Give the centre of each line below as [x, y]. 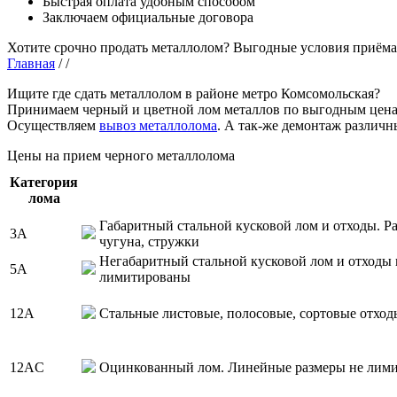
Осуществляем [53, 125]
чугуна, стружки [149, 241]
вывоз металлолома [158, 125]
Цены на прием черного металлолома [121, 155]
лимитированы [145, 276]
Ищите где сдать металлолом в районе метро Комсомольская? [194, 93]
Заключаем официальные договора [148, 17]
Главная [31, 63]
